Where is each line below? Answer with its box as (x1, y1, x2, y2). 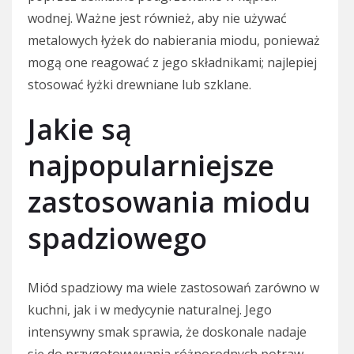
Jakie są (28, 109, 132, 149)
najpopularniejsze (28, 145, 274, 185)
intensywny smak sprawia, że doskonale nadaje (28, 322, 307, 341)
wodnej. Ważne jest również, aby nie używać (28, 9, 287, 27)
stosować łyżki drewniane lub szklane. (28, 75, 251, 93)
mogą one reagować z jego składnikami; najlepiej (28, 53, 317, 71)
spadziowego (28, 218, 207, 258)
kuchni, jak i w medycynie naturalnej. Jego (28, 300, 272, 318)
